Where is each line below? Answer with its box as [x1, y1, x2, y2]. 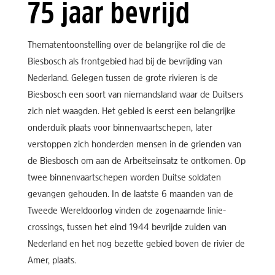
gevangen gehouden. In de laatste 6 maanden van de [27, 190, 233, 200]
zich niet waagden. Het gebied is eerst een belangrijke [27, 107, 236, 117]
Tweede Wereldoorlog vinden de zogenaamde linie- [27, 206, 226, 217]
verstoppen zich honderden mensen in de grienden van [27, 140, 241, 150]
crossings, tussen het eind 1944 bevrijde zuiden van [27, 223, 227, 233]
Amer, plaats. [27, 256, 76, 266]
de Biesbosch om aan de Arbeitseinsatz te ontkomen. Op [27, 157, 246, 167]
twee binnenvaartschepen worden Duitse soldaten [27, 173, 221, 184]
